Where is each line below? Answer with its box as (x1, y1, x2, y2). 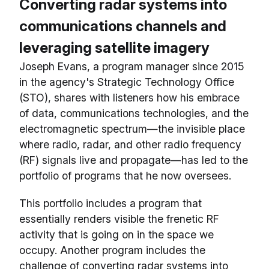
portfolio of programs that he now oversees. (19, 169, 234, 183)
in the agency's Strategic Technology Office (19, 76, 234, 89)
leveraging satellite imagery (19, 39, 210, 57)
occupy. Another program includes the (19, 244, 205, 257)
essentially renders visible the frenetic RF (19, 213, 219, 226)
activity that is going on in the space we (19, 228, 214, 241)
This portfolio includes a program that (19, 197, 202, 210)
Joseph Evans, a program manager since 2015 (19, 60, 244, 73)
